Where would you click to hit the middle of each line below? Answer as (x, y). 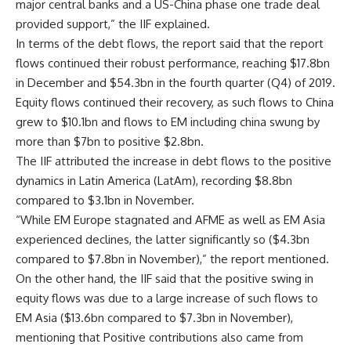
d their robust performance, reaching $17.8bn (212, 63)
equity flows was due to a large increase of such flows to (167, 298)
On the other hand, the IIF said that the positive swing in (165, 278)
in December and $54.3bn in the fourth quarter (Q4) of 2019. (175, 82)
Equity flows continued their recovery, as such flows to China (175, 102)
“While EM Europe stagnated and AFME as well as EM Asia (170, 219)
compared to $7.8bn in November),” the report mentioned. (172, 259)
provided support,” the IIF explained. (113, 24)
